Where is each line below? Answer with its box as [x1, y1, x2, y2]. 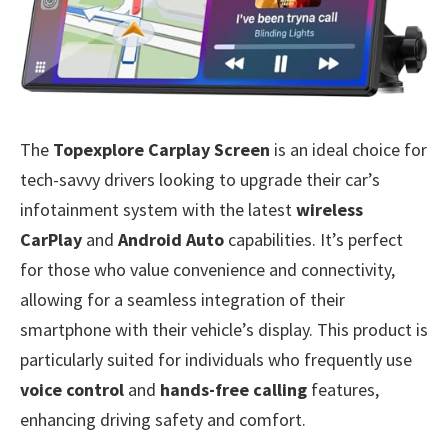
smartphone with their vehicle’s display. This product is [20, 317, 428, 341]
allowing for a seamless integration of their [20, 287, 345, 311]
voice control [20, 377, 124, 401]
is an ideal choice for [270, 137, 427, 161]
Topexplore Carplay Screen [53, 137, 270, 161]
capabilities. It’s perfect [224, 227, 403, 251]
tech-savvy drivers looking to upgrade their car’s [20, 167, 380, 191]
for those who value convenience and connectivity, [20, 257, 395, 281]
